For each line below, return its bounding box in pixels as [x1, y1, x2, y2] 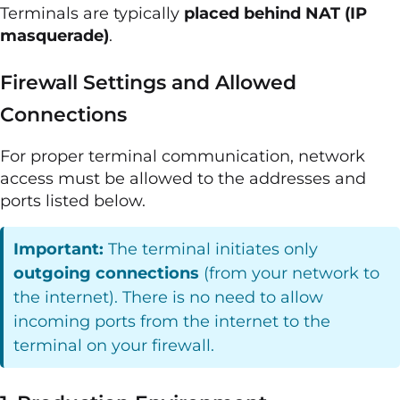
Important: [13, 238, 104, 259]
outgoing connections [13, 262, 200, 283]
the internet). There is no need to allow [13, 287, 324, 307]
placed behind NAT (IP [184, 4, 367, 24]
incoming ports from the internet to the [13, 311, 331, 331]
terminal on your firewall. [13, 335, 215, 355]
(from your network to [199, 262, 380, 283]
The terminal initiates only [104, 238, 319, 259]
